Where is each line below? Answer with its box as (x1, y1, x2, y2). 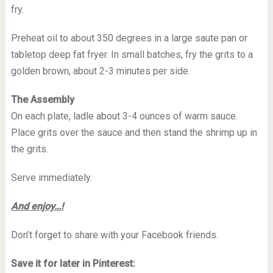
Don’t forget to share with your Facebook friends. (10, 229, 218, 241)
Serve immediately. (10, 172, 92, 183)
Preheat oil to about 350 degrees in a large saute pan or (10, 32, 247, 44)
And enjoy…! (10, 200, 63, 212)
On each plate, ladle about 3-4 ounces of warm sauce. (10, 110, 238, 122)
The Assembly (10, 94, 74, 105)
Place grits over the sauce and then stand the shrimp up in (10, 127, 257, 138)
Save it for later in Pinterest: (10, 258, 135, 269)
